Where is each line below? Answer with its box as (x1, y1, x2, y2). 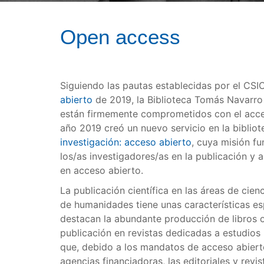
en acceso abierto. (60, 164, 143, 176)
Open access (60, 25, 180, 48)
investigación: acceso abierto (60, 136, 192, 148)
